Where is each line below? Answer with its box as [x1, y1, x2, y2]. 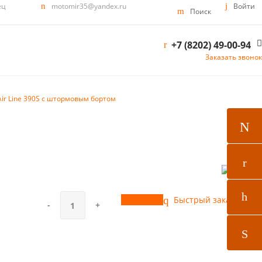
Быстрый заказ [171, 194, 235, 206]
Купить [132, 194, 161, 206]
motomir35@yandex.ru [51, 1, 126, 11]
